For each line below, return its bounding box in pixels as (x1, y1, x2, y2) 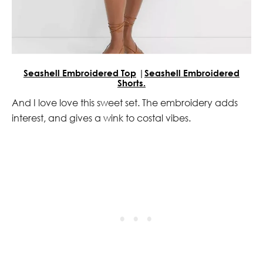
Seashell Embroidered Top (23, 67, 136, 78)
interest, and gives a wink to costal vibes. (12, 112, 191, 124)
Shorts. (117, 77, 146, 88)
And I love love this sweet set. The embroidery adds (12, 96, 238, 109)
